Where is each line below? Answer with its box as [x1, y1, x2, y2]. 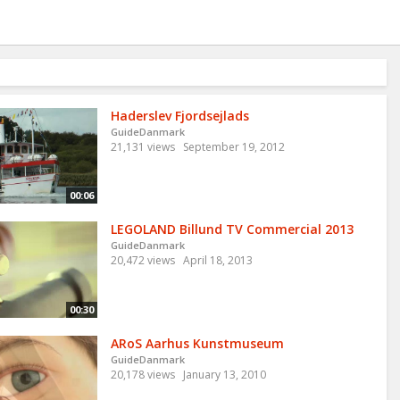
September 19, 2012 [182, 139, 285, 154]
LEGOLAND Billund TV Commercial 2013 [110, 221, 354, 238]
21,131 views [110, 139, 175, 154]
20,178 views [110, 366, 175, 382]
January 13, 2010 [182, 366, 266, 382]
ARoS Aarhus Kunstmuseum [110, 334, 284, 352]
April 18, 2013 [182, 253, 253, 269]
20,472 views [110, 253, 175, 269]
